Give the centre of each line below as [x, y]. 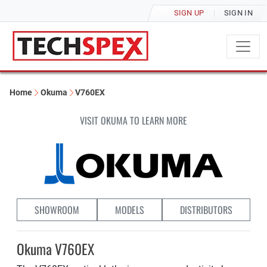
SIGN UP [189, 13]
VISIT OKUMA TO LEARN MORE [133, 120]
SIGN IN [238, 13]
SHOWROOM [57, 210]
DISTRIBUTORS [206, 210]
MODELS [130, 210]
